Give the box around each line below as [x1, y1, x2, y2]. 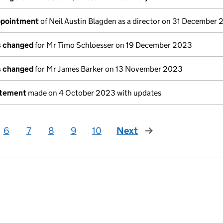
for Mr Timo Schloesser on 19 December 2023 [33, 40, 192, 50]
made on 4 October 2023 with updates [26, 88, 161, 98]
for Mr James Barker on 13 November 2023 [33, 64, 183, 74]
